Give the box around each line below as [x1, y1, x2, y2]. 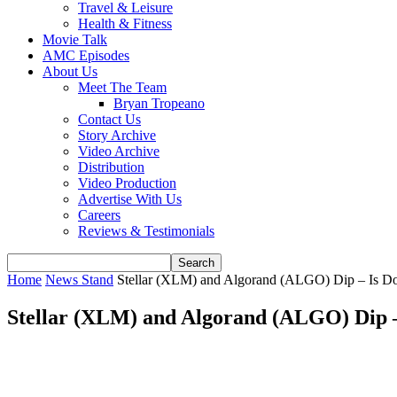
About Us [43, 64, 97, 79]
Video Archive [78, 144, 160, 159]
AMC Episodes [43, 48, 129, 63]
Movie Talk [43, 32, 107, 47]
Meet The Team [78, 80, 167, 95]
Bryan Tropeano [113, 96, 205, 111]
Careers [78, 207, 121, 222]
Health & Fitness [78, 16, 172, 31]
